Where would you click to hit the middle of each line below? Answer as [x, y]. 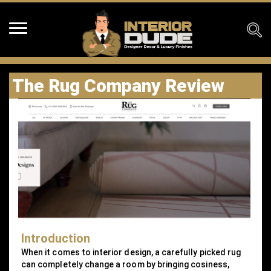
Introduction [56, 238]
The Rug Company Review [118, 86]
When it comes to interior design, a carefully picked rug [131, 252]
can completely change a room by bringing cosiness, [125, 264]
